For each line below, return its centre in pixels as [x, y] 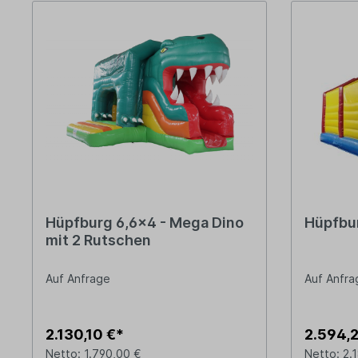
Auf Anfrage [78, 279]
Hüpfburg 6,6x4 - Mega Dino [145, 223]
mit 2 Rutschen [98, 241]
